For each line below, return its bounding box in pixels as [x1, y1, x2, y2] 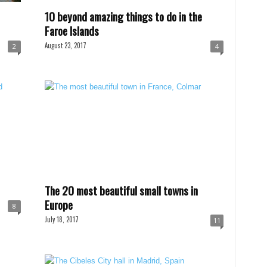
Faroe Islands [44, 22, 99, 39]
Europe [44, 196, 73, 213]
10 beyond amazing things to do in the [44, 8, 202, 24]
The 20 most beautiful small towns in [44, 182, 198, 198]
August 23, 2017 [44, 41, 86, 50]
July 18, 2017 [44, 215, 79, 224]
